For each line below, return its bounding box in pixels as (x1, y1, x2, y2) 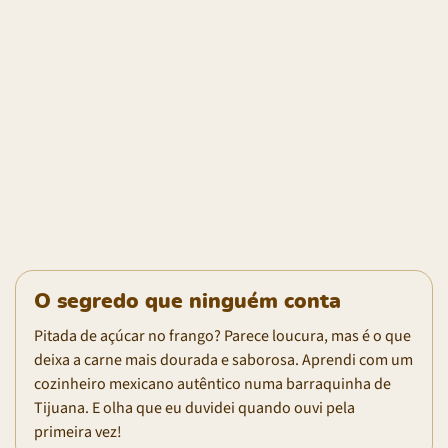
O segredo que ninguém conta (34, 290, 341, 312)
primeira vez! (34, 420, 122, 443)
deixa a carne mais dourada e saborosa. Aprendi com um (34, 348, 413, 371)
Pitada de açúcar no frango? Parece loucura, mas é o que (34, 324, 411, 347)
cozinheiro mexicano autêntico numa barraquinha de (34, 372, 391, 395)
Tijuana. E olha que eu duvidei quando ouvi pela (34, 396, 355, 419)
